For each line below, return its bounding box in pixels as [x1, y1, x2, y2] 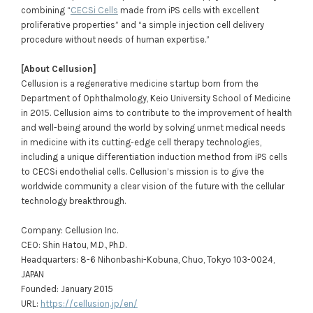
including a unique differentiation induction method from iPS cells [20, 151, 288, 162]
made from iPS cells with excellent [117, 4, 259, 15]
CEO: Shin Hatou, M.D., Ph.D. [20, 240, 126, 251]
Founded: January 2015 [20, 284, 113, 295]
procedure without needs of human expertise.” [20, 34, 210, 45]
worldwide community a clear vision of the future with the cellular [20, 180, 284, 191]
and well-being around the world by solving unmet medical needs [20, 122, 286, 133]
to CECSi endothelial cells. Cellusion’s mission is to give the [20, 166, 264, 177]
